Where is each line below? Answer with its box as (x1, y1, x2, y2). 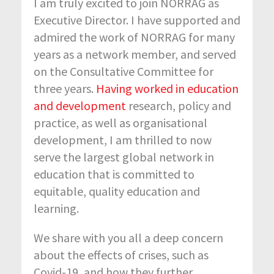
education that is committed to (34, 166, 194, 182)
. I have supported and (126, 12, 240, 28)
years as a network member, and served (34, 46, 236, 62)
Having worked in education (96, 81, 239, 97)
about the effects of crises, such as (34, 247, 209, 263)
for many (186, 29, 235, 45)
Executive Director (34, 12, 126, 28)
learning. (34, 201, 81, 217)
